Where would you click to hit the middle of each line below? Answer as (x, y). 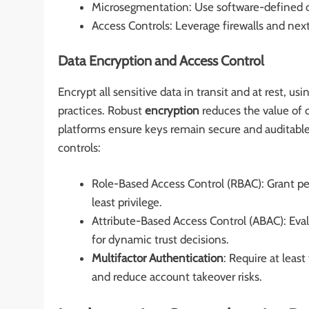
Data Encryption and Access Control (161, 61)
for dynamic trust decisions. (160, 240)
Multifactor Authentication (157, 258)
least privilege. (127, 202)
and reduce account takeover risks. (177, 277)
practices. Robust (101, 110)
